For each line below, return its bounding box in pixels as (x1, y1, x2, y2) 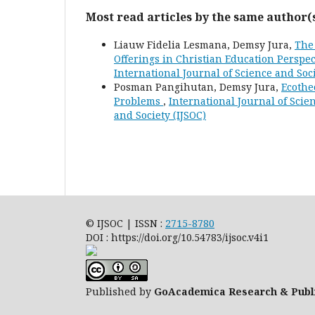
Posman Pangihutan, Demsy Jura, (114, 80, 281, 94)
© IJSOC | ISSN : (86, 217, 165, 230)
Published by (86, 285, 154, 298)
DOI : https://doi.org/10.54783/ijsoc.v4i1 (86, 231, 271, 244)
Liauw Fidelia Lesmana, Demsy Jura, (114, 38, 295, 51)
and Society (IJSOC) (114, 108, 206, 122)
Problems (114, 94, 163, 108)
